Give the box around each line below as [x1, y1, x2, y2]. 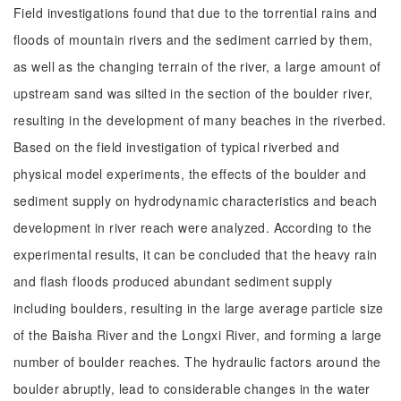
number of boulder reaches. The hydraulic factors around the [13, 353, 381, 371]
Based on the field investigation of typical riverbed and [13, 138, 340, 156]
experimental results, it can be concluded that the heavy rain [13, 245, 378, 263]
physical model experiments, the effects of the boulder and [13, 165, 367, 183]
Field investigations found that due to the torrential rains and [13, 4, 378, 21]
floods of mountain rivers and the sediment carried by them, [13, 30, 373, 48]
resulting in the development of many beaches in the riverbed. [13, 111, 387, 129]
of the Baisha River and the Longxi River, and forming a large [13, 326, 382, 344]
